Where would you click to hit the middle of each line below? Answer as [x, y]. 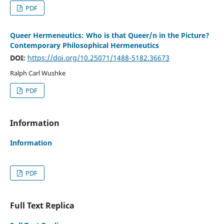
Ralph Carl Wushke [37, 73]
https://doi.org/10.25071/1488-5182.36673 [98, 57]
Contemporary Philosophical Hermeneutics [84, 45]
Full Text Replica [42, 205]
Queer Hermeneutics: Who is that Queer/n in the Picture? [109, 35]
